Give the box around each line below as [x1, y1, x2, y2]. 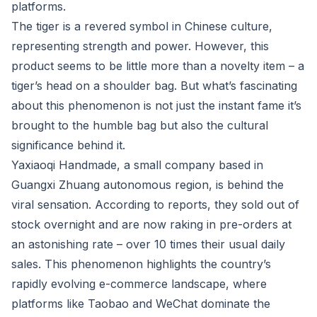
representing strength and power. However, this [11, 39, 269, 53]
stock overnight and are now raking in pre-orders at [11, 217, 292, 231]
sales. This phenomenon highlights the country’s [11, 257, 271, 271]
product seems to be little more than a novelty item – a [11, 59, 304, 73]
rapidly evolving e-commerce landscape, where [11, 277, 267, 291]
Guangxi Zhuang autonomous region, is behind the [11, 178, 284, 192]
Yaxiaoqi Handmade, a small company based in [11, 158, 263, 172]
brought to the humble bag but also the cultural [11, 118, 268, 132]
